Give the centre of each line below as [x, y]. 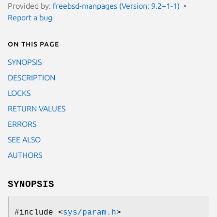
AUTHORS [25, 155]
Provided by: [30, 6]
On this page [33, 43]
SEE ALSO [24, 139]
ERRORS [22, 124]
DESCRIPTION [31, 77]
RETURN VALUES [37, 108]
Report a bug [30, 17]
